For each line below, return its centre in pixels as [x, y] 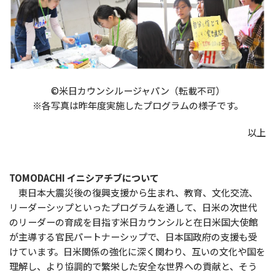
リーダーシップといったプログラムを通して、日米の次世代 [133, 207]
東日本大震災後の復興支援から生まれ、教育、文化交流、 [134, 192]
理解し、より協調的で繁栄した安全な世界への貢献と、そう [133, 266]
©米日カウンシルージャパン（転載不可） [137, 90]
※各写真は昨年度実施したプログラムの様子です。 [137, 105]
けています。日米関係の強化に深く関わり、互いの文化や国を [137, 251]
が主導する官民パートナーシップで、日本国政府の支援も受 [133, 236]
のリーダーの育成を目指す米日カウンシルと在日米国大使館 [134, 222]
